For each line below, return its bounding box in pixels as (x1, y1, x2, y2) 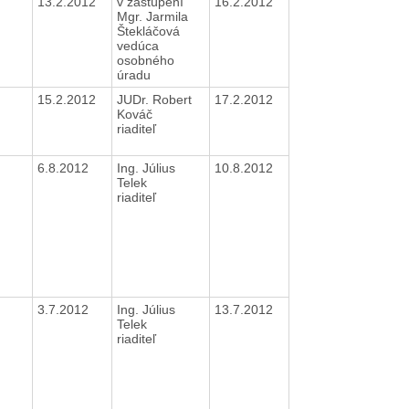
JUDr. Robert (116, 91, 192, 107)
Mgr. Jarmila (116, 8, 188, 24)
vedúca (116, 37, 159, 53)
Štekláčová (116, 23, 180, 38)
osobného (116, 52, 174, 68)
